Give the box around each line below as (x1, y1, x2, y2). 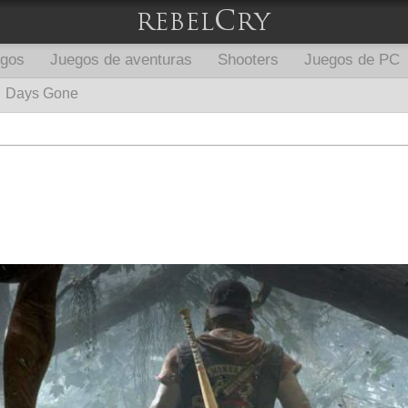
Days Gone (5, 86, 78, 101)
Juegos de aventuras (50, 51, 192, 68)
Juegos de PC (304, 51, 400, 68)
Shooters (218, 51, 279, 68)
